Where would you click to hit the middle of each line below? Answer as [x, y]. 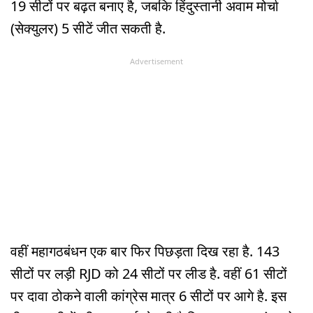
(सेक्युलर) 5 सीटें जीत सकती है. [90, 28]
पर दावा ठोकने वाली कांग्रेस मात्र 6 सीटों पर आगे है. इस [148, 296]
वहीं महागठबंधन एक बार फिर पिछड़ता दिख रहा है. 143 [145, 252]
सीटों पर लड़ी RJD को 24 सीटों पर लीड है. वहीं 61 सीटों [149, 274]
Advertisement [156, 61]
